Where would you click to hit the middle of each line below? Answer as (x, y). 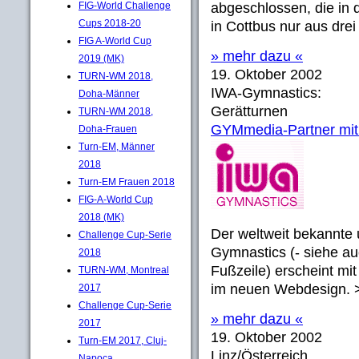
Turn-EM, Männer (117, 146)
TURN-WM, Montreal (124, 270)
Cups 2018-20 (110, 23)
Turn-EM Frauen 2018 (127, 182)
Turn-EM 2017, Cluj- (123, 340)
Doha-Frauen (108, 129)
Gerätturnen (249, 111)
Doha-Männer (109, 93)
